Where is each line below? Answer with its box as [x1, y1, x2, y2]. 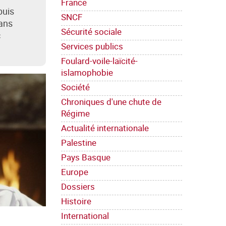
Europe [61, 166, 88, 178]
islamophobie [61, 67, 113, 79]
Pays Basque [61, 151, 110, 163]
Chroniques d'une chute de [61, 96, 161, 108]
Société [61, 81, 90, 93]
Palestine [61, 137, 96, 149]
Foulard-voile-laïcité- [61, 55, 138, 67]
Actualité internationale [61, 122, 149, 134]
